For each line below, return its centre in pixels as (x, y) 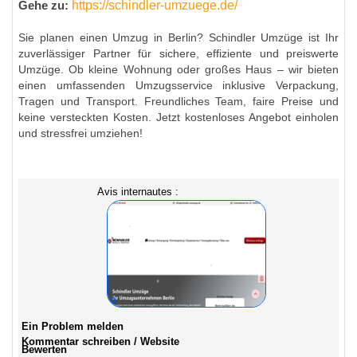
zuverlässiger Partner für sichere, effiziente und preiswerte (178, 54)
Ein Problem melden (73, 327)
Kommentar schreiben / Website (100, 342)
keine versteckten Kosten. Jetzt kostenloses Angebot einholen (178, 118)
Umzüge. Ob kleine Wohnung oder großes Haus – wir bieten (178, 70)
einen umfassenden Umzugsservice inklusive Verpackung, (178, 86)
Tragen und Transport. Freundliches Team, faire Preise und (178, 102)
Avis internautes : (138, 192)
